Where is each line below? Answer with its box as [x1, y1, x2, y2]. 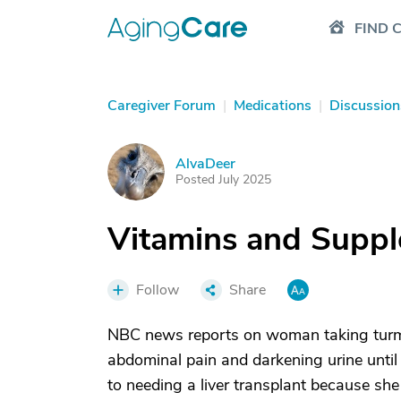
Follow [136, 280, 179, 300]
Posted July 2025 [175, 171, 271, 188]
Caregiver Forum [107, 96, 216, 115]
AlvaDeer [175, 154, 235, 174]
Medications [234, 96, 311, 115]
